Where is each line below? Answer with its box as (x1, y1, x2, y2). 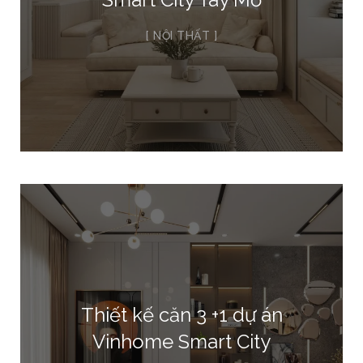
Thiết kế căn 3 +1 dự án (80, 302, 283, 327)
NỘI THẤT (153, 29, 210, 42)
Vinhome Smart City (92, 329, 271, 353)
